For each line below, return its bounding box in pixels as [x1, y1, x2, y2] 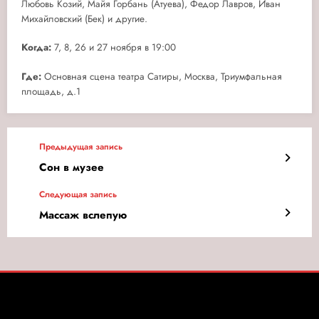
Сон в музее [39, 159, 104, 175]
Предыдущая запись [39, 140, 122, 153]
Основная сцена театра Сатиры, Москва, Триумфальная [41, 69, 282, 83]
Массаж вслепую [39, 206, 127, 223]
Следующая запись [39, 187, 117, 201]
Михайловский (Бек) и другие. [21, 12, 147, 26]
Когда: [21, 41, 51, 55]
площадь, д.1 [21, 84, 80, 98]
